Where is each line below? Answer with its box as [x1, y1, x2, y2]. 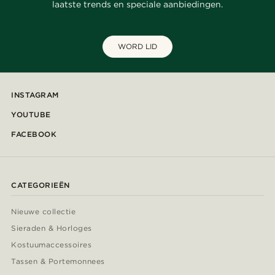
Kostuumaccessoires [11, 240, 91, 250]
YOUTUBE [11, 110, 51, 120]
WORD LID [118, 42, 157, 52]
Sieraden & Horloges [11, 223, 92, 233]
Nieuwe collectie [11, 207, 76, 217]
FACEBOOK [11, 130, 56, 139]
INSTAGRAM [11, 90, 59, 100]
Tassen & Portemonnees [11, 257, 105, 266]
